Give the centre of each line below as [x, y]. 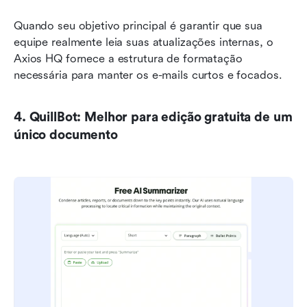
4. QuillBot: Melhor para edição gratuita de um [153, 117]
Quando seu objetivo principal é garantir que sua [138, 25]
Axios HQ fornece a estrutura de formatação [128, 58]
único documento [66, 135]
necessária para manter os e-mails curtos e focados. [148, 75]
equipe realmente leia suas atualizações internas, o [144, 42]
